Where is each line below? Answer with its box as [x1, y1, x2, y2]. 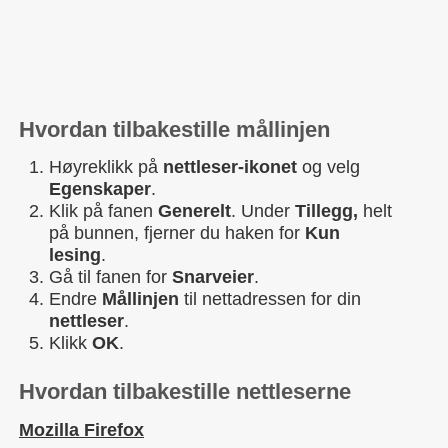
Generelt [158, 201, 231, 222]
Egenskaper [49, 179, 151, 200]
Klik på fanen [49, 201, 158, 222]
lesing [49, 245, 101, 266]
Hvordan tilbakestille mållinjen [19, 116, 330, 142]
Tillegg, [295, 201, 363, 222]
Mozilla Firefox [19, 420, 144, 441]
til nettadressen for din [179, 289, 361, 310]
